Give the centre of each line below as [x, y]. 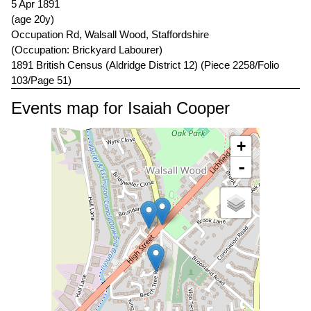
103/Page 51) [41, 81]
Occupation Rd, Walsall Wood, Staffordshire [110, 35]
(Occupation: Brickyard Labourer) [87, 50]
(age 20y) [33, 19]
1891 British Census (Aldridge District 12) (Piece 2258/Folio [145, 65]
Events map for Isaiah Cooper [120, 108]
